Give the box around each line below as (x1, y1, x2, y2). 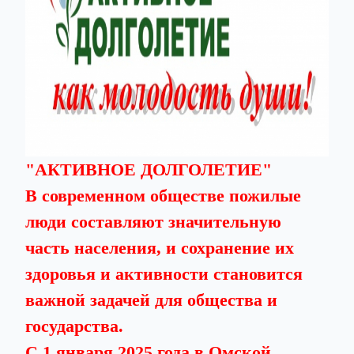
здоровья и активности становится (25, 264, 303, 284)
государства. (25, 316, 123, 336)
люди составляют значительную (25, 212, 281, 232)
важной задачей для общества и (25, 290, 277, 310)
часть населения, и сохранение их (25, 238, 294, 258)
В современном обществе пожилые (25, 186, 301, 205)
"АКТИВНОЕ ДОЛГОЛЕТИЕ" (25, 160, 272, 179)
